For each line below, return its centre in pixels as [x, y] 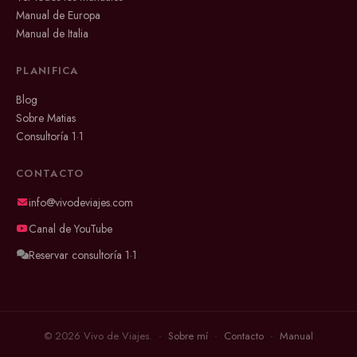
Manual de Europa [58, 15]
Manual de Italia [52, 33]
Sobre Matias [46, 118]
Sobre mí [188, 335]
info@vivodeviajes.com [81, 202]
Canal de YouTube [71, 228]
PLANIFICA [47, 70]
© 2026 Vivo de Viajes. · [106, 335]
